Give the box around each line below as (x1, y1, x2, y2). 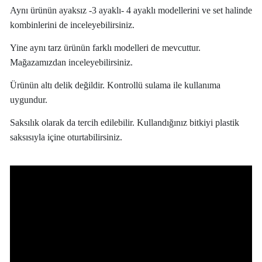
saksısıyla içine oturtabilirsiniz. (9, 132, 122, 142)
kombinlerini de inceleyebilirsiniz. (9, 19, 135, 30)
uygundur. (9, 94, 47, 105)
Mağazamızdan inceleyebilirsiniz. (9, 57, 133, 67)
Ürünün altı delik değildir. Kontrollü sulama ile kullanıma (9, 80, 220, 90)
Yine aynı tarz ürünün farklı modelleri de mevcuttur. (9, 42, 201, 53)
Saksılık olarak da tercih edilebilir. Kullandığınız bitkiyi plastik (9, 117, 239, 127)
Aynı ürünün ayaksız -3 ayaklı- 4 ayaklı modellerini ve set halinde (9, 5, 252, 15)
